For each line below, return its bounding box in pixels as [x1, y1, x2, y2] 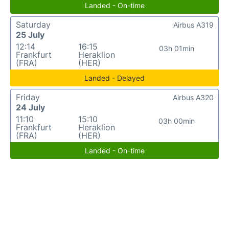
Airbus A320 [173, 93, 214, 102]
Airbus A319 [173, 20, 214, 29]
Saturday [16, 19, 51, 30]
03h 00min [158, 116, 195, 125]
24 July [16, 102, 45, 112]
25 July [16, 29, 44, 40]
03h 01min [159, 43, 195, 53]
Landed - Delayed [84, 73, 145, 82]
